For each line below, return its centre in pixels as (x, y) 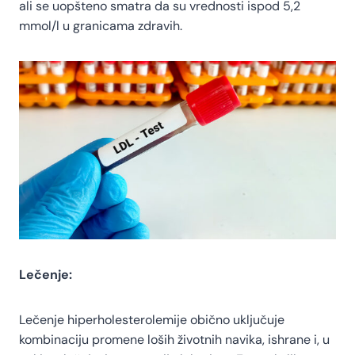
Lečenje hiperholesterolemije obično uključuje (152, 320)
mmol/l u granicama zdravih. (101, 26)
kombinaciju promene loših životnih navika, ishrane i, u (174, 340)
